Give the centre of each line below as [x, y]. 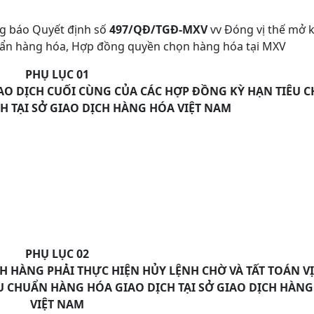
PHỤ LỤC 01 [57, 74]
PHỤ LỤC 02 [57, 254]
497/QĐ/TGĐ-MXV [158, 29]
